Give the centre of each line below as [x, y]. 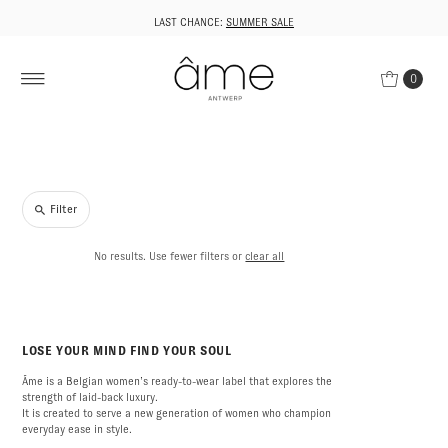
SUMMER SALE [259, 22]
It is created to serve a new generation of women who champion [177, 413]
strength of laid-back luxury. [90, 397]
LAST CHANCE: [189, 22]
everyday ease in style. [77, 429]
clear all [265, 256]
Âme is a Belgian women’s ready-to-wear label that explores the [177, 381]
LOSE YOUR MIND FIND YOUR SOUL [127, 351]
